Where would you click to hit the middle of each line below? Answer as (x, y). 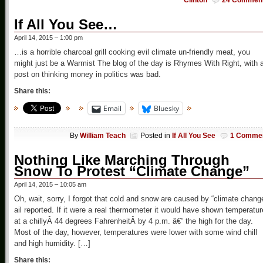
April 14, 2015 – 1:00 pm (48, 38)
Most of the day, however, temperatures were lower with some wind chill (136, 232)
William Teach (103, 135)
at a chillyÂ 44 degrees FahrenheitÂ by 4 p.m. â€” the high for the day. (134, 221)
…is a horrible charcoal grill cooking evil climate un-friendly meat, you (132, 52)
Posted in (156, 135)
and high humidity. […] (52, 243)
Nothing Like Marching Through (122, 160)
